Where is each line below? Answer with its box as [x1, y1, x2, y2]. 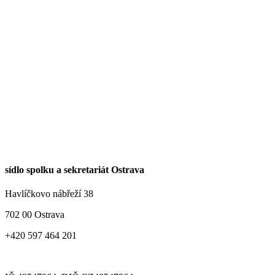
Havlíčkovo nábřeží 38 [5, 188, 93, 199]
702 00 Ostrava [5, 209, 64, 220]
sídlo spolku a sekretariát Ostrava [5, 165, 144, 176]
